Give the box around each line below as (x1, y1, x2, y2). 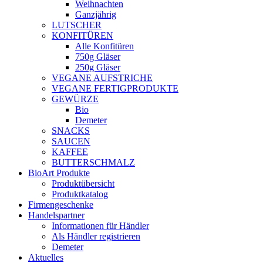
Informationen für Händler (52, 221, 149, 231)
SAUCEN (52, 136, 90, 146)
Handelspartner (28, 210, 85, 220)
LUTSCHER (52, 20, 102, 30)
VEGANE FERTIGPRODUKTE (52, 83, 178, 93)
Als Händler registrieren (52, 231, 140, 241)
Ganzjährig (75, 9, 116, 19)
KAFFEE (52, 147, 88, 157)
